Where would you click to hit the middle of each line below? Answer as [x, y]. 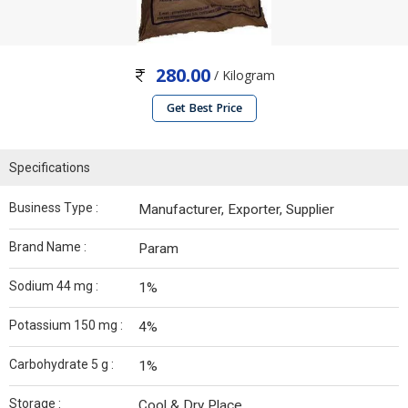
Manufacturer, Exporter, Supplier [236, 210]
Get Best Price [204, 108]
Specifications [50, 168]
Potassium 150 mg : [66, 326]
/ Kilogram [242, 75]
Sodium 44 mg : [54, 286]
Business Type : [54, 208]
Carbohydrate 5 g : [61, 365]
